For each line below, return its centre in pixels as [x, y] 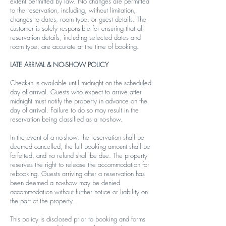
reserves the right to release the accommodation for [80, 164]
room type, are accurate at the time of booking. [74, 46]
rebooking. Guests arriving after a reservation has [77, 174]
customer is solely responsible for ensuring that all [77, 28]
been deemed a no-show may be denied [65, 183]
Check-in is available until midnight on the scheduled [81, 83]
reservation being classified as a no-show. [66, 119]
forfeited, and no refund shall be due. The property [79, 155]
